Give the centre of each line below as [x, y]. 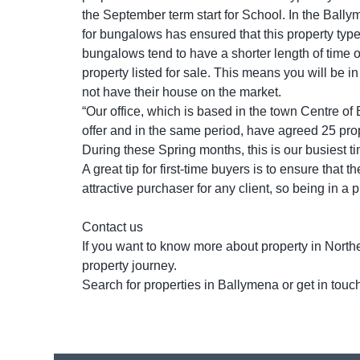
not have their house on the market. [183, 92]
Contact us [112, 227]
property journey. [129, 266]
